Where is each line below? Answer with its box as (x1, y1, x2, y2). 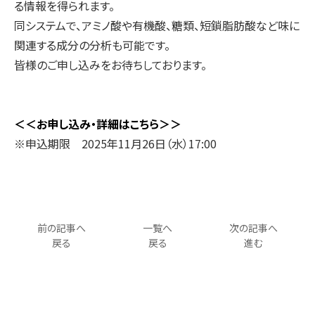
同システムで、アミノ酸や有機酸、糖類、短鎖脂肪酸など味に (14, 17, 300, 34)
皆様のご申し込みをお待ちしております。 (14, 56, 207, 73)
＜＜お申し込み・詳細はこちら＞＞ (14, 115, 181, 132)
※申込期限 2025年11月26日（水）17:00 (14, 135, 217, 152)
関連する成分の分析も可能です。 (14, 37, 170, 53)
